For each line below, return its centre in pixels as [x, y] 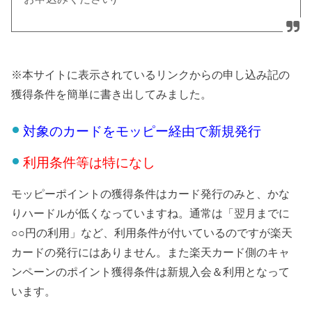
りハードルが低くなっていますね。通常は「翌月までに [151, 213]
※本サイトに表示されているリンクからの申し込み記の [151, 74]
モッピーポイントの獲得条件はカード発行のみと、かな [151, 194]
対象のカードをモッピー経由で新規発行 [142, 132]
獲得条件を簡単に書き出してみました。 [112, 94]
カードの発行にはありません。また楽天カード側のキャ [151, 252]
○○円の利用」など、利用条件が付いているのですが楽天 [152, 233]
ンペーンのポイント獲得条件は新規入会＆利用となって [151, 272]
